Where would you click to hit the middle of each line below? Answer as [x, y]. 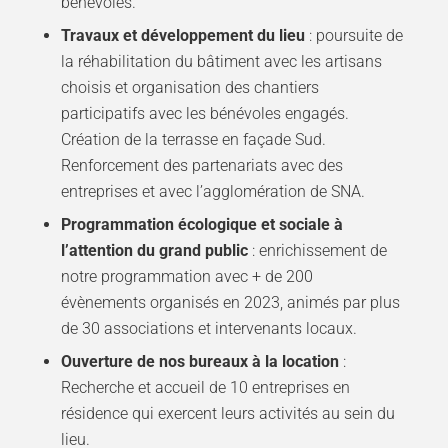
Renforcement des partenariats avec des [201, 166]
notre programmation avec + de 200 [186, 277]
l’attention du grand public [156, 251]
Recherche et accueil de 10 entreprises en [205, 388]
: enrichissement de [319, 251]
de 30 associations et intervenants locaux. [208, 329]
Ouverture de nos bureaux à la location [201, 362]
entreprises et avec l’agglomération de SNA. [212, 192]
